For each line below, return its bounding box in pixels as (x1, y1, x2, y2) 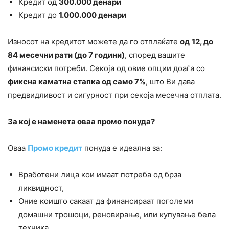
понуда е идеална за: (82, 143, 162, 153)
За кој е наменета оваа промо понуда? (8, 117, 155, 127)
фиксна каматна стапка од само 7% (8, 77, 146, 87)
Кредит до (18, 10, 59, 20)
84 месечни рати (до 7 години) (8, 50, 125, 60)
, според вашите (125, 50, 185, 60)
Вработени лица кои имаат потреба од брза (18, 170, 181, 180)
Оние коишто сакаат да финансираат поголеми (18, 196, 193, 207)
